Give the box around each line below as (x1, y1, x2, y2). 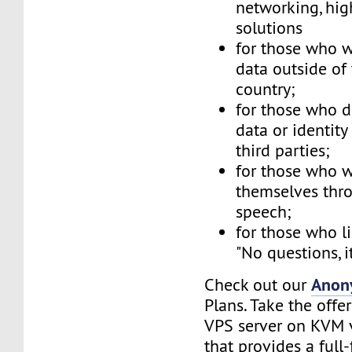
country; (236, 79, 296, 101)
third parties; (236, 140, 331, 162)
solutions (236, 17, 303, 39)
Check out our (204, 274, 312, 296)
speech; (236, 201, 292, 223)
